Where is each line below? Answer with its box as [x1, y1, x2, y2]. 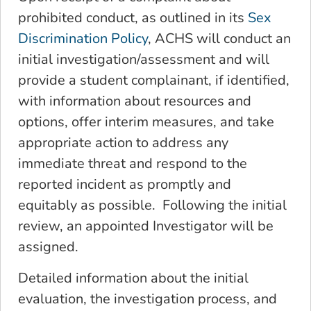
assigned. [18, 237, 82, 257]
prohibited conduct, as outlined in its [18, 8, 248, 28]
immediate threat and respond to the [18, 154, 247, 174]
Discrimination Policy [18, 29, 148, 49]
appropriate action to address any [18, 133, 228, 153]
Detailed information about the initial [18, 268, 249, 287]
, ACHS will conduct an [148, 29, 291, 49]
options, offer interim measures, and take [18, 112, 274, 132]
